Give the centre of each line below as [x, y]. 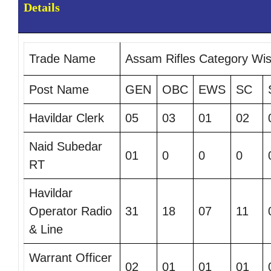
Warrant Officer [70, 258]
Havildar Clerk [67, 118]
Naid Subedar [66, 147]
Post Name [59, 90]
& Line [46, 230]
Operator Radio [70, 211]
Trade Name [62, 59]
